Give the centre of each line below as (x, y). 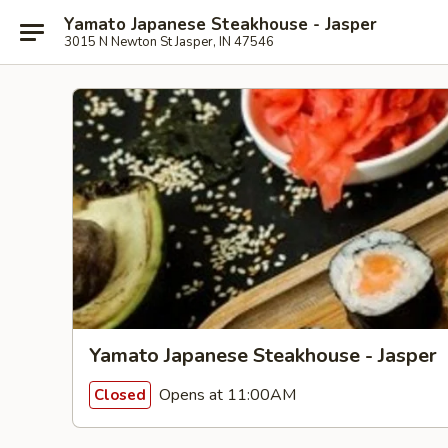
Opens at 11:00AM (225, 394)
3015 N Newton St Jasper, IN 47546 (169, 41)
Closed (120, 394)
